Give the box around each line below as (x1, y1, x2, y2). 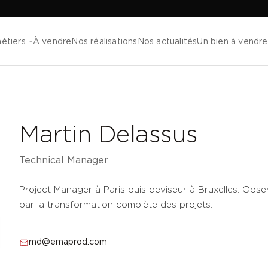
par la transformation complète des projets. (19, 201, 212, 209)
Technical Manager (19, 156, 108, 165)
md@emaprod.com (29, 239, 107, 246)
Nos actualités (137, 38, 197, 45)
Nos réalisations (71, 38, 138, 45)
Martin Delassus (19, 125, 198, 146)
